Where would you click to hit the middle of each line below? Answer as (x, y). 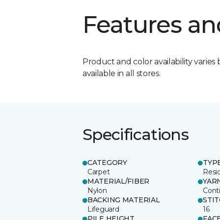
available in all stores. (122, 73)
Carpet (99, 172)
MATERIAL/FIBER (119, 181)
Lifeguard (103, 209)
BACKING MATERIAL (124, 200)
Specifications (136, 134)
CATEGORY (107, 162)
